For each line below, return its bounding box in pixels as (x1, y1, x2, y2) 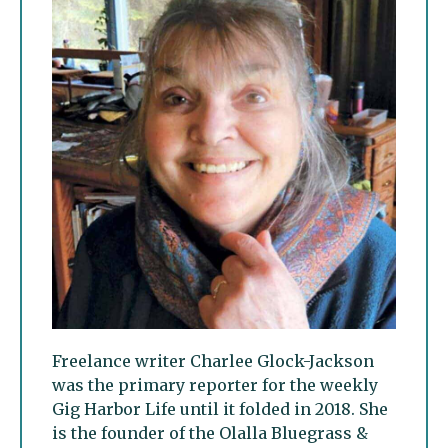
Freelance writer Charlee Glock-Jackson (52, 351, 374, 372)
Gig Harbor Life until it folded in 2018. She (52, 399, 388, 420)
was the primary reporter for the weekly (52, 375, 378, 396)
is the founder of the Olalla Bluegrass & (52, 423, 368, 444)
